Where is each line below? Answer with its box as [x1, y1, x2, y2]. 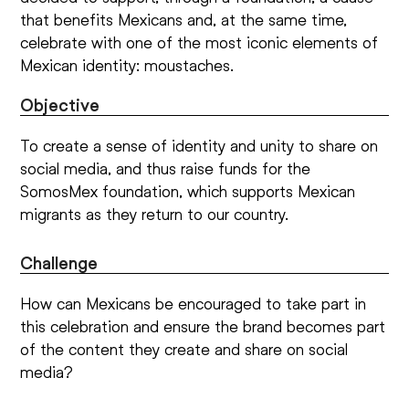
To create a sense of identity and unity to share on [20, 134, 379, 155]
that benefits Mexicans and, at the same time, [20, 8, 348, 29]
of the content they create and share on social [20, 338, 349, 359]
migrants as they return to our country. [20, 203, 289, 224]
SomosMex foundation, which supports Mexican [20, 180, 356, 201]
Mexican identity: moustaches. [20, 54, 235, 75]
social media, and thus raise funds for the [20, 157, 311, 178]
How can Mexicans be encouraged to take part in [20, 292, 367, 313]
